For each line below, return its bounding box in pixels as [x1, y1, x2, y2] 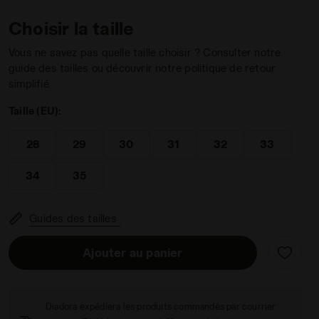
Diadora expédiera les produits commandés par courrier [46, 301, 276, 311]
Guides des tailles [29, 212, 117, 224]
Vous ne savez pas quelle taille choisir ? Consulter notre [9, 46, 281, 58]
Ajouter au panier [83, 246, 183, 259]
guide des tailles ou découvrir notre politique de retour [9, 62, 276, 74]
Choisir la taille [9, 18, 134, 38]
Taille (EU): [9, 105, 61, 117]
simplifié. [9, 78, 51, 90]
